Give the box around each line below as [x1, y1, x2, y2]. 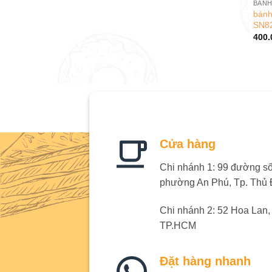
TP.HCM [160, 220, 196, 231]
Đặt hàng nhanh [160, 254, 251, 268]
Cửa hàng [160, 137, 216, 151]
